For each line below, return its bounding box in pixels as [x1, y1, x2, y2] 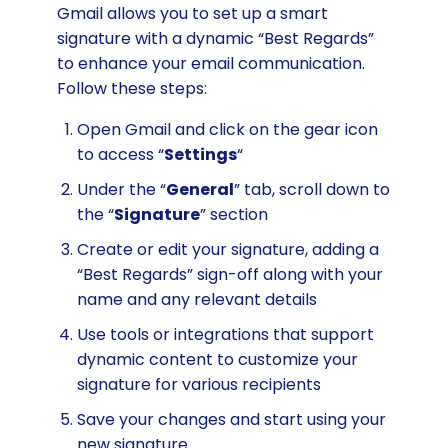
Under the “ [76, 178, 166, 202]
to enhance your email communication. [56, 52, 365, 76]
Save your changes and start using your [76, 408, 386, 432]
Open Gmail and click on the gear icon [76, 118, 378, 142]
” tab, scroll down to [233, 178, 390, 202]
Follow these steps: [56, 77, 211, 101]
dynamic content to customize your [76, 348, 358, 372]
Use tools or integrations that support [76, 323, 374, 347]
